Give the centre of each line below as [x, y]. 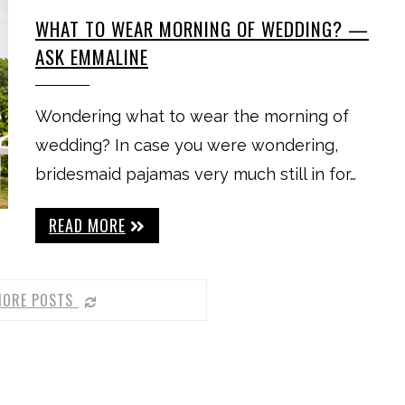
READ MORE [87, 225]
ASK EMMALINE [92, 57]
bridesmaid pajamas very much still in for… [196, 174]
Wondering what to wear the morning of [192, 116]
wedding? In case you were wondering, [187, 145]
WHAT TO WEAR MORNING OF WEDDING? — [202, 28]
